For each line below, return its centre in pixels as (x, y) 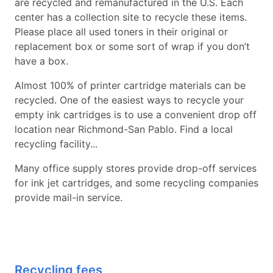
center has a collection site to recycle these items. (131, 17)
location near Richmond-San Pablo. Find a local (124, 129)
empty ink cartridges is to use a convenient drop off (136, 115)
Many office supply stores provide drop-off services (136, 168)
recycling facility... (56, 144)
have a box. (41, 61)
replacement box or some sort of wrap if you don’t (132, 46)
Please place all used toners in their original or (121, 32)
